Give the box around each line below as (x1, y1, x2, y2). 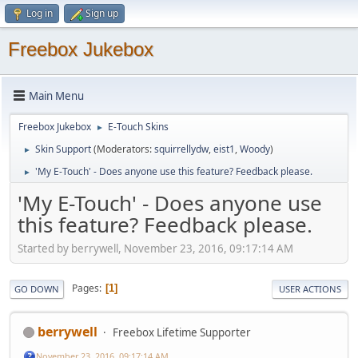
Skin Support (35, 142, 91, 156)
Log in (26, 6, 53, 20)
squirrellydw (154, 142, 209, 156)
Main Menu (29, 88, 84, 103)
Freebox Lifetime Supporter (113, 324, 251, 340)
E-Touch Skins (108, 120, 169, 133)
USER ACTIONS (279, 282, 341, 295)
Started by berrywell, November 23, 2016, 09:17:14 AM (18, 241, 293, 256)
